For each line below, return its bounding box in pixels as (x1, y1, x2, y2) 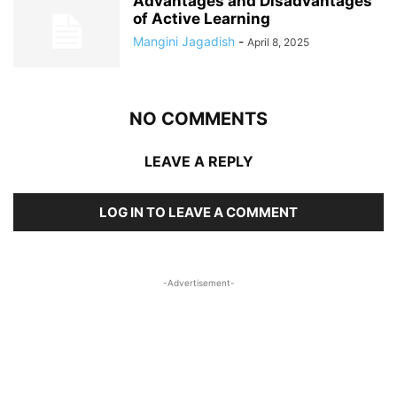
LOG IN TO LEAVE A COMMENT (99, 203, 298, 221)
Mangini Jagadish (133, 33, 235, 49)
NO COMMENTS (129, 107, 268, 129)
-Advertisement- (162, 276, 235, 288)
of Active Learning (133, 9, 270, 27)
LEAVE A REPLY (144, 152, 253, 170)
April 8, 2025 (247, 35, 309, 49)
